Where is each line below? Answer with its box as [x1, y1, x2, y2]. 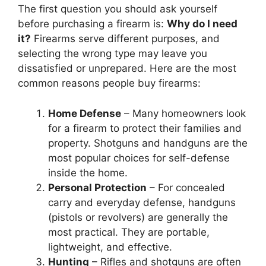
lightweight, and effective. [48, 240, 172, 253]
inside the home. [48, 166, 128, 179]
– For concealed [147, 181, 225, 194]
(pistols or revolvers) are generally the [48, 211, 228, 223]
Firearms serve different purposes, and [31, 33, 220, 45]
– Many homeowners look [121, 107, 246, 119]
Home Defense [48, 107, 121, 119]
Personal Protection [48, 181, 147, 194]
